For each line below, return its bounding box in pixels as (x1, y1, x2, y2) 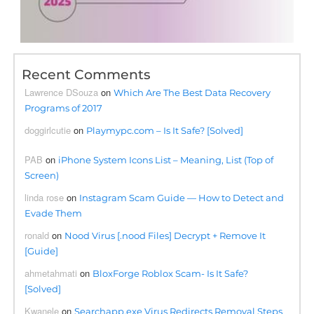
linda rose (25, 190, 64, 204)
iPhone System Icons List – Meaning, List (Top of (58, 153, 274, 165)
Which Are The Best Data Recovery (114, 86, 271, 98)
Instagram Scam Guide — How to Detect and (79, 191, 285, 203)
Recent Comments (22, 66, 151, 83)
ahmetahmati (25, 266, 78, 280)
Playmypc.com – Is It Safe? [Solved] (86, 124, 244, 136)
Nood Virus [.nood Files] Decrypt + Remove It (64, 229, 266, 241)
